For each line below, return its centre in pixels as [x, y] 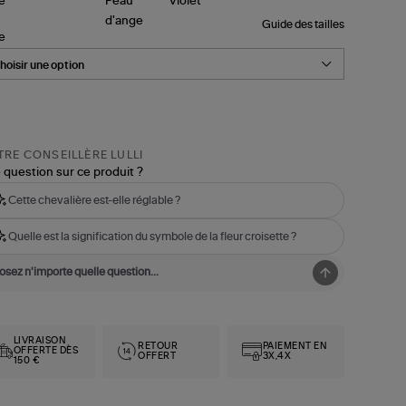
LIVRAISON [40, 341]
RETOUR [158, 346]
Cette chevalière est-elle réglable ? [94, 200]
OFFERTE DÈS [46, 351]
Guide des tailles [303, 24]
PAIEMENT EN [295, 346]
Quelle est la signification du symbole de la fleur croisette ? [152, 236]
